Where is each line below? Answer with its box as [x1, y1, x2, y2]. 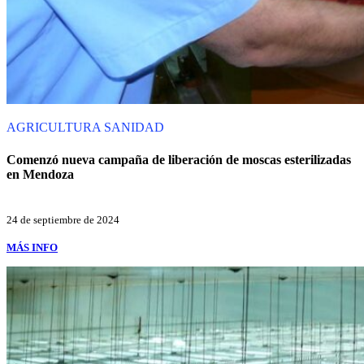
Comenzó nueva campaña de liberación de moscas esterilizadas [6, 152, 351, 167]
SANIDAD [104, 120, 164, 135]
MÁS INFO [6, 240, 58, 253]
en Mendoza [6, 167, 74, 181]
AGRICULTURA [6, 120, 104, 135]
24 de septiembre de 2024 [6, 213, 119, 226]
